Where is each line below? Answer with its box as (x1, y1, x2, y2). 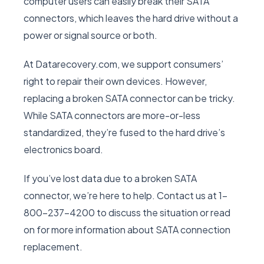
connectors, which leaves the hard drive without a (24, 12, 238, 25)
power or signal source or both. (24, 29, 157, 42)
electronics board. (24, 143, 103, 156)
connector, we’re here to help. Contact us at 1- (24, 189, 227, 202)
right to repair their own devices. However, (24, 75, 207, 88)
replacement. (24, 240, 82, 253)
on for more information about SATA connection (24, 223, 230, 236)
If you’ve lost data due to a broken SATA (24, 172, 197, 185)
